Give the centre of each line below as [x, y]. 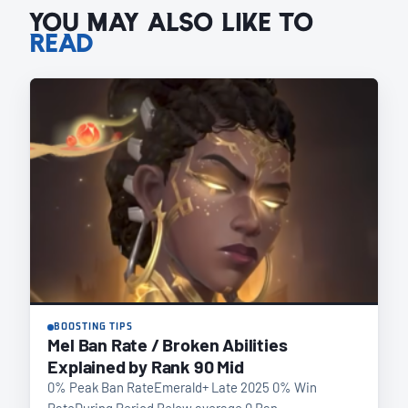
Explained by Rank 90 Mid [146, 366]
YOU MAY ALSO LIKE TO [171, 22]
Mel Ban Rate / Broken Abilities [168, 344]
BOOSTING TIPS [93, 326]
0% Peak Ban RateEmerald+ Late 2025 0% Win [183, 387]
